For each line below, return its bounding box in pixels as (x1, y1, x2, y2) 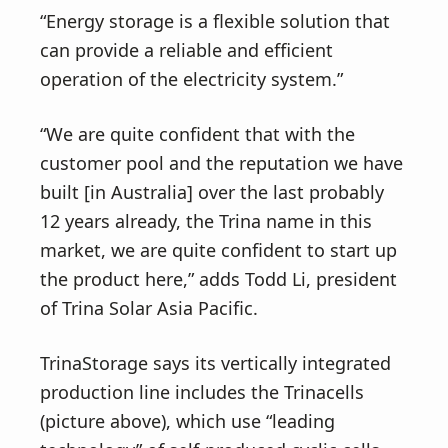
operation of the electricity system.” (40, 67, 343, 91)
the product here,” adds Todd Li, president (40, 267, 397, 291)
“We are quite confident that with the (40, 122, 355, 146)
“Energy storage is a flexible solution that (40, 9, 390, 33)
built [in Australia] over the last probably (40, 180, 384, 204)
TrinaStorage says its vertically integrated (40, 351, 391, 375)
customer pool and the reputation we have (40, 151, 403, 175)
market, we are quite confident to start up (40, 238, 397, 262)
